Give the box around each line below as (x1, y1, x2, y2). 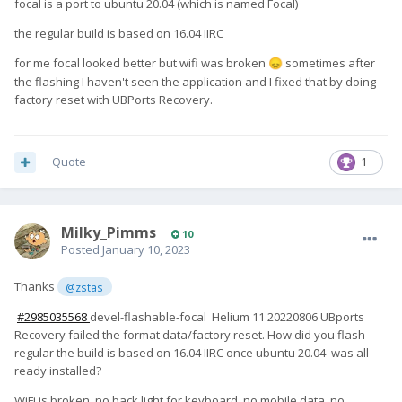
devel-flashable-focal (90, 308, 209, 325)
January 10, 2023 (102, 241, 190, 258)
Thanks (14, 278, 57, 295)
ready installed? (14, 362, 101, 379)
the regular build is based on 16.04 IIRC (14, 25, 223, 42)
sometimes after (283, 55, 375, 72)
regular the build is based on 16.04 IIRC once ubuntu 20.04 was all (14, 344, 369, 361)
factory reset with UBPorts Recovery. (14, 92, 213, 109)
